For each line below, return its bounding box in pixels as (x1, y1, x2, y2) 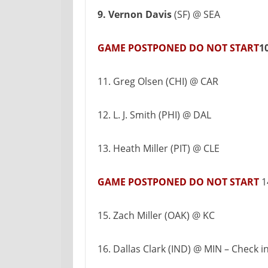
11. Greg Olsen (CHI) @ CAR (98, 75, 218, 88)
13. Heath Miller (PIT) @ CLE (98, 142, 220, 155)
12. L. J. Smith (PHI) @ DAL (98, 108, 211, 121)
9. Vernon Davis (98, 8, 172, 21)
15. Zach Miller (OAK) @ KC (98, 209, 215, 222)
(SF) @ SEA (172, 8, 220, 21)
